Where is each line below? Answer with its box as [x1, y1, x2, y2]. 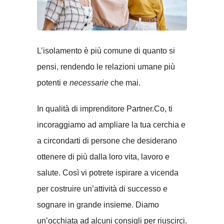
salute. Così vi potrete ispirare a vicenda [37, 168, 178, 177]
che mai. [110, 78, 140, 87]
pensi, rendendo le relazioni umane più [37, 62, 175, 71]
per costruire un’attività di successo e [37, 184, 167, 193]
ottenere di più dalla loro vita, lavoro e [37, 152, 169, 161]
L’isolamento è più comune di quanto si [37, 46, 175, 55]
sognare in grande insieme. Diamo [37, 200, 159, 209]
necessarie [69, 78, 110, 87]
